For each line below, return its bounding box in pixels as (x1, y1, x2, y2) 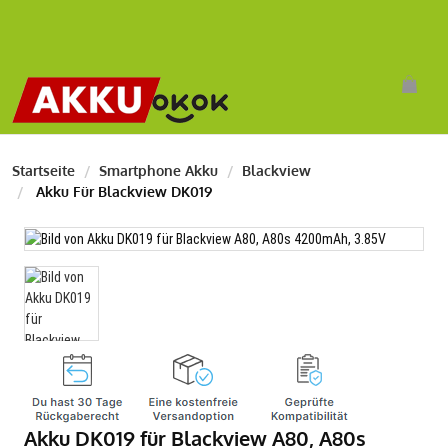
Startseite (12, 162, 75, 179)
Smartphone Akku (99, 162, 218, 179)
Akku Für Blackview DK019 (32, 183, 212, 200)
